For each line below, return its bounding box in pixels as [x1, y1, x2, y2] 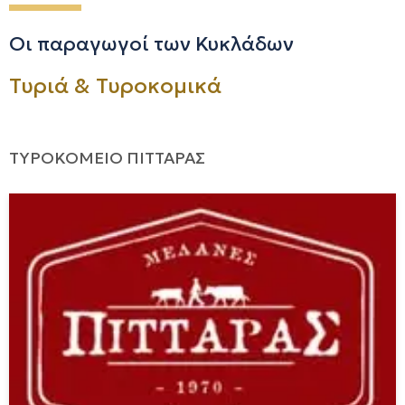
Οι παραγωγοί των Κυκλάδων [9, 32, 294, 56]
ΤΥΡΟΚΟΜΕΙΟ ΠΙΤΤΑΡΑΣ [9, 147, 205, 168]
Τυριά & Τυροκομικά [9, 72, 221, 99]
